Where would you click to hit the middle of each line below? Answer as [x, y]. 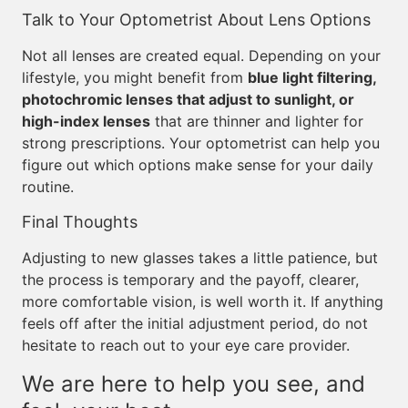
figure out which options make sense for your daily [198, 165]
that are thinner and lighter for [257, 121]
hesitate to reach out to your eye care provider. [186, 345]
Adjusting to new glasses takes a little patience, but [200, 258]
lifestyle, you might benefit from [135, 77]
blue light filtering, [312, 77]
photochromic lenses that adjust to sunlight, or [188, 99]
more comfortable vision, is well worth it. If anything [203, 301]
